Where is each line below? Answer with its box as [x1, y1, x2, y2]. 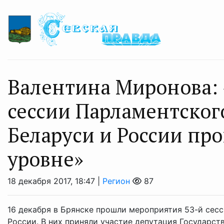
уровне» [7, 145, 83, 172]
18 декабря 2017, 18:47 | [7, 176, 102, 186]
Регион [102, 176, 130, 186]
